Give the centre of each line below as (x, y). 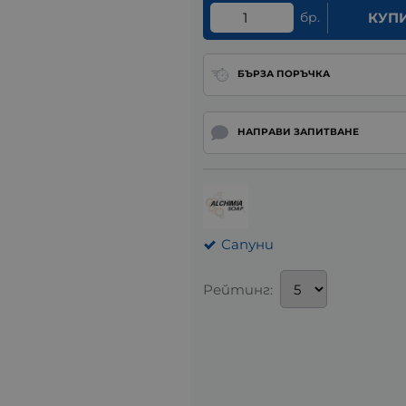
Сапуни (247, 245)
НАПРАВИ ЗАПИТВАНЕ (298, 132)
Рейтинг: (238, 289)
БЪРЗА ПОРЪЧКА (283, 74)
